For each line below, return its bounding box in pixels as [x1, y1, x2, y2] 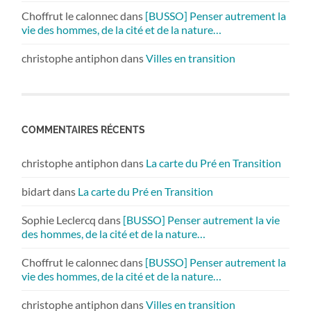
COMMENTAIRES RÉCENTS [22, 123, 146, 135]
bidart [22, 184, 51, 198]
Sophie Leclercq [22, 212, 96, 226]
